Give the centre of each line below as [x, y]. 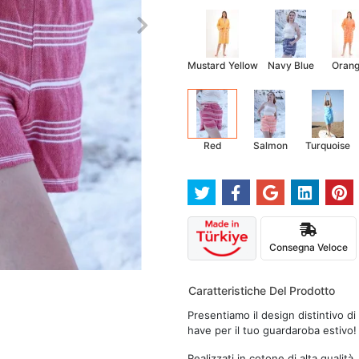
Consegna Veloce [308, 247]
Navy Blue [291, 65]
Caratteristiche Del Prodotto [262, 291]
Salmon [270, 145]
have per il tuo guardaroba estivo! [272, 331]
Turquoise [328, 145]
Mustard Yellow [223, 65]
